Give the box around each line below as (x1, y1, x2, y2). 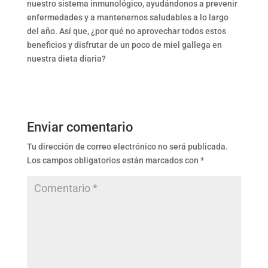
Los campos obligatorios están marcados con (26, 156, 200, 166)
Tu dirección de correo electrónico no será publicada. (26, 142, 228, 152)
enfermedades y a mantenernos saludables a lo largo (26, 13, 229, 23)
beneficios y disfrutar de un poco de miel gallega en (26, 40, 222, 50)
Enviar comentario (26, 120, 133, 135)
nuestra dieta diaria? (26, 54, 106, 64)
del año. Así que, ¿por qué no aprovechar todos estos (26, 26, 226, 36)
